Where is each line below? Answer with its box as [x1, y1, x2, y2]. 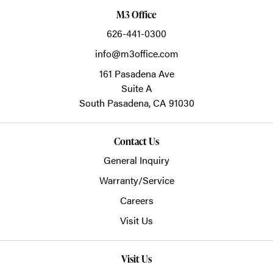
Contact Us [113, 134, 160, 148]
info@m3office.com [94, 46, 179, 60]
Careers [119, 193, 154, 207]
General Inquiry [104, 152, 169, 167]
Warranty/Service [99, 172, 174, 187]
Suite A [121, 80, 152, 95]
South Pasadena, [79, 95, 153, 110]
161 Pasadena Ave [99, 66, 174, 80]
